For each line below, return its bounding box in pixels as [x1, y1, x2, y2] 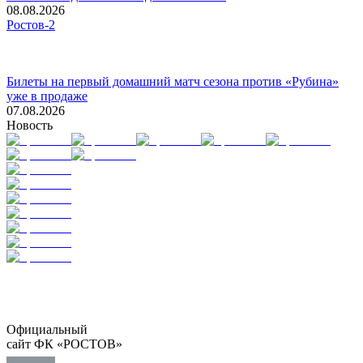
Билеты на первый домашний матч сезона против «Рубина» [6, 74, 339, 88]
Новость [6, 117, 53, 132]
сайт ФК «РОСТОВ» [6, 336, 122, 351]
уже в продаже [6, 88, 88, 103]
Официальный [6, 322, 88, 336]
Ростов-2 [6, 17, 55, 32]
